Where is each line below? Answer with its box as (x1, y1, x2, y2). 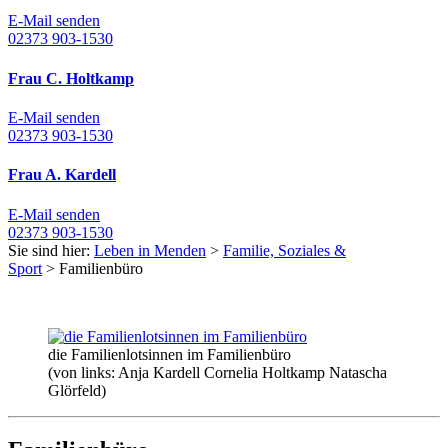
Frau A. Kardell (8, 166, 116, 184)
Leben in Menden (94, 241, 206, 259)
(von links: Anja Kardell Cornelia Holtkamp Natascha (48, 363, 387, 381)
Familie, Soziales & (223, 241, 346, 259)
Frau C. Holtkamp (8, 69, 134, 87)
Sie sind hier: (8, 241, 94, 259)
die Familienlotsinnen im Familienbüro (48, 345, 291, 363)
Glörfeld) (48, 381, 106, 399)
